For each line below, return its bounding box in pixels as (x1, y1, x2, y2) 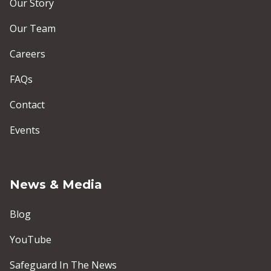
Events (10, 123, 40, 137)
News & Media (10, 177, 106, 192)
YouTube (10, 233, 51, 247)
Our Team (10, 22, 56, 36)
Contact (10, 98, 45, 112)
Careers (10, 47, 48, 61)
